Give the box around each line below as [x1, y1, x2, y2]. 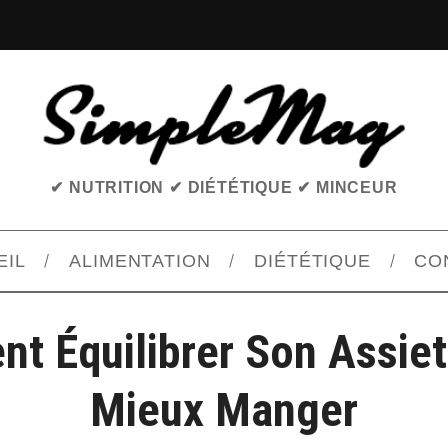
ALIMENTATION [69, 251, 211, 272]
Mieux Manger [90, 383, 358, 438]
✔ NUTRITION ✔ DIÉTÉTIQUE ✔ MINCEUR [50, 179, 398, 197]
